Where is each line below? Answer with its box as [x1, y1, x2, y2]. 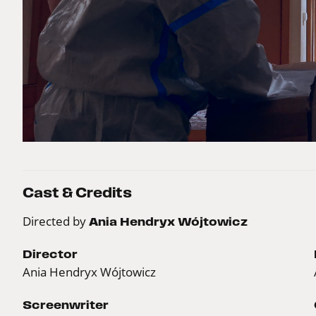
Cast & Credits [23, 185, 132, 200]
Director [23, 247, 78, 260]
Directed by [23, 213, 89, 229]
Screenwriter [23, 298, 109, 311]
